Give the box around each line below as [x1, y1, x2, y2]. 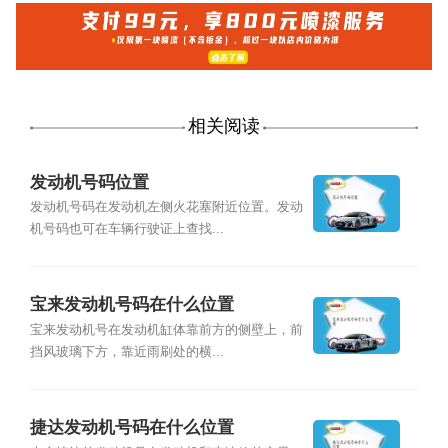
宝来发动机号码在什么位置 [29, 295, 234, 315]
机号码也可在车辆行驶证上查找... [29, 221, 224, 236]
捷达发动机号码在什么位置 [29, 418, 234, 438]
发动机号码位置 [29, 172, 149, 192]
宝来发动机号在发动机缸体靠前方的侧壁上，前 [29, 322, 303, 337]
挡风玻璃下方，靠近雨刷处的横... [29, 344, 224, 359]
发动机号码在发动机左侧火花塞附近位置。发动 [29, 199, 303, 214]
